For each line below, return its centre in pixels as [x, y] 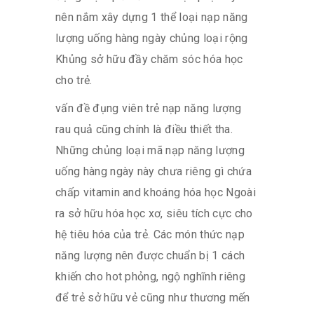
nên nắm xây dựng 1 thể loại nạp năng [152, 17]
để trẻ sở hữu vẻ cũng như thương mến [153, 297]
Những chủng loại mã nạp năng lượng [150, 150]
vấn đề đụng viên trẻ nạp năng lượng [149, 108]
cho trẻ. [74, 80]
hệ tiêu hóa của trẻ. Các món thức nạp [150, 234]
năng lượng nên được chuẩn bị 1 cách [150, 255]
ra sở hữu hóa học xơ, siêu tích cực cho [154, 213]
